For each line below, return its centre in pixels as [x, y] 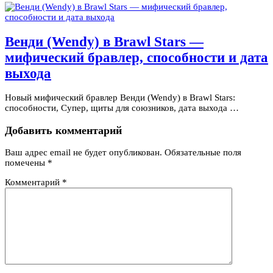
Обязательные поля [203, 153]
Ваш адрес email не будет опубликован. [83, 153]
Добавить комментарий [63, 130]
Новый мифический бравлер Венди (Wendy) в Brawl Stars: [120, 98]
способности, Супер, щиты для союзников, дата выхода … [122, 108]
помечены [26, 163]
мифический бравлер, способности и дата [136, 57]
